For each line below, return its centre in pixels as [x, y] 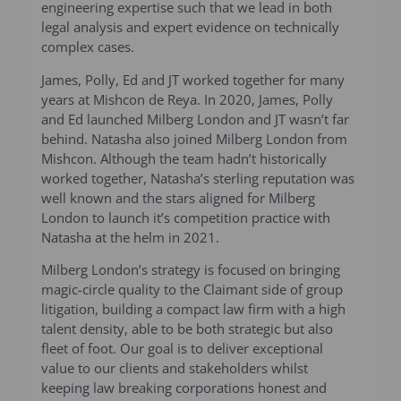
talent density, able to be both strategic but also [188, 329]
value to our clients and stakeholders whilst [175, 368]
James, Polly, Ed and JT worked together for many [193, 79]
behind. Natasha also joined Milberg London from [195, 138]
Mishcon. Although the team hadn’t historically [184, 158]
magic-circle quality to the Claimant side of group [192, 290]
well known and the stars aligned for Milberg [179, 197]
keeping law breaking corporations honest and [184, 388]
